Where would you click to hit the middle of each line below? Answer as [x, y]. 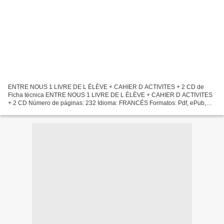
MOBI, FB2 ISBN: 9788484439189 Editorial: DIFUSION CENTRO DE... [103, 111]
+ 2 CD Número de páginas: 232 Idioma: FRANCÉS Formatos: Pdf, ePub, [107, 103]
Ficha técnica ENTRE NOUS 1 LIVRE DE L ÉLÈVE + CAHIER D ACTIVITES [110, 95]
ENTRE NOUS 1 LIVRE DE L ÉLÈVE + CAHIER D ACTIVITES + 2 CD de [106, 87]
